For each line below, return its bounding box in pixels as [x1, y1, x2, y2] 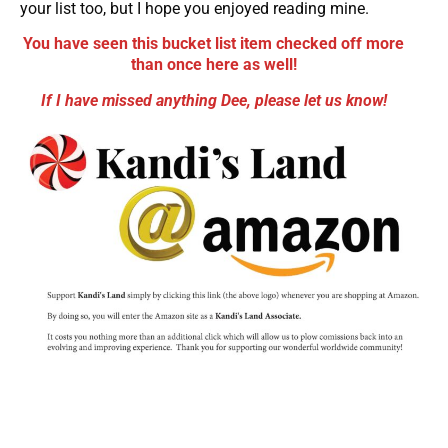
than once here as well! [130, 55, 297, 75]
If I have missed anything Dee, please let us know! [40, 90, 387, 110]
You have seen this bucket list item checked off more [23, 34, 405, 54]
